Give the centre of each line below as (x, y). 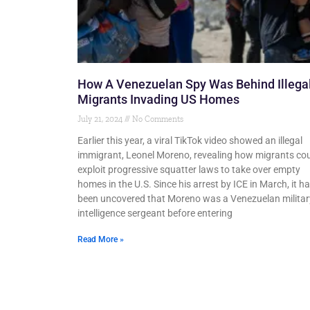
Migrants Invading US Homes (158, 100)
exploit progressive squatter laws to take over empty (189, 170)
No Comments (157, 119)
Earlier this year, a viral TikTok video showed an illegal (190, 141)
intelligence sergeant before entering (155, 213)
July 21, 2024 (101, 119)
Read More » (101, 240)
